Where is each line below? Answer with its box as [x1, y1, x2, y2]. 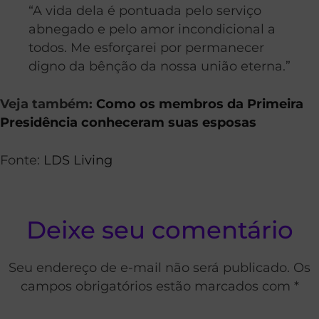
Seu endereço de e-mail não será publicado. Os [9, 260, 310, 276]
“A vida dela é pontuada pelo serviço [28, 3, 261, 19]
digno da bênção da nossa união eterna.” [28, 58, 291, 74]
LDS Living [43, 152, 113, 168]
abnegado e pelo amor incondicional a [28, 21, 276, 37]
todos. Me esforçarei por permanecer [28, 40, 264, 56]
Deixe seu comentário [26, 215, 293, 246]
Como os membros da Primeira [96, 96, 303, 112]
